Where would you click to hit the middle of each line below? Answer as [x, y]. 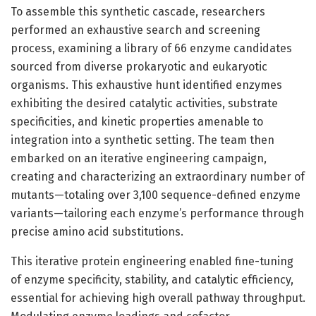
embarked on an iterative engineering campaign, [139, 158]
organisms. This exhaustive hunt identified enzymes [146, 85]
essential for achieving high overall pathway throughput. [158, 298]
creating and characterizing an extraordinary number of [158, 176]
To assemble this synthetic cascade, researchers [138, 11]
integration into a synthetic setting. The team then [142, 140]
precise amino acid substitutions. [97, 231]
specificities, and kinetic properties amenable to [137, 121]
